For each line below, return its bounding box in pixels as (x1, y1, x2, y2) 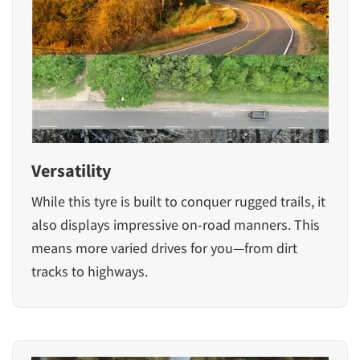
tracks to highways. (31, 261, 148, 280)
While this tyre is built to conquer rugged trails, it (31, 191, 325, 211)
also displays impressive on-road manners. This (31, 215, 320, 234)
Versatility (31, 158, 111, 182)
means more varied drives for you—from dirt (31, 238, 297, 257)
